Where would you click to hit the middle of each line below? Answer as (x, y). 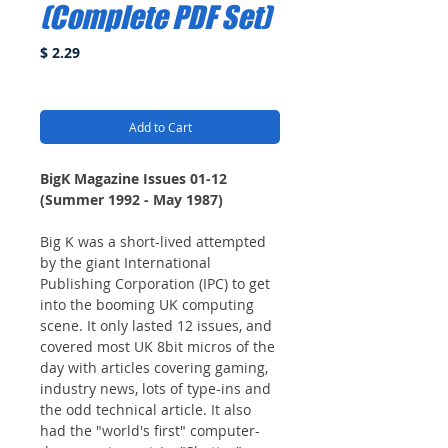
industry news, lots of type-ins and (155, 388)
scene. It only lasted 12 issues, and (156, 325)
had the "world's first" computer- (150, 430)
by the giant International (125, 262)
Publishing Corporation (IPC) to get (155, 283)
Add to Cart (160, 126)
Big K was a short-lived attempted (153, 241)
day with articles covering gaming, (154, 367)
